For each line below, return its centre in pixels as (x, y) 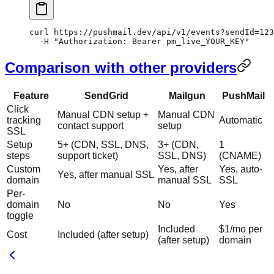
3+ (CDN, (178, 145)
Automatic (241, 120)
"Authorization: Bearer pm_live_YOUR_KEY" (149, 42)
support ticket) (88, 156)
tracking (24, 120)
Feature (31, 96)
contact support (91, 126)
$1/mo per (241, 229)
